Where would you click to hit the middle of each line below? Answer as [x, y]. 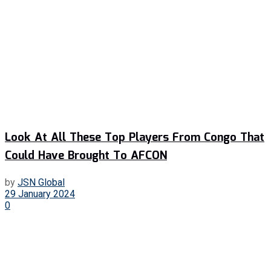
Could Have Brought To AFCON [86, 156]
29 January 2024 [40, 194]
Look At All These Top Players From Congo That [135, 138]
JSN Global [41, 182]
